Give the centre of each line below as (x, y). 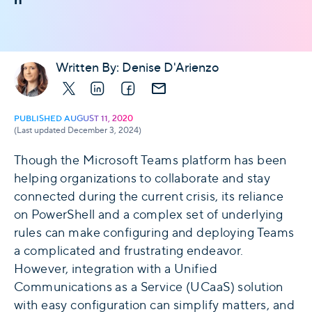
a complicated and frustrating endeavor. (129, 251)
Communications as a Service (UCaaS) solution (149, 287)
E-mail (170, 88)
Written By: (89, 68)
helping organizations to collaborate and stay (142, 178)
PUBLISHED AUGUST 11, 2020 (73, 118)
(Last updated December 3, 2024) (78, 130)
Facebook (150, 88)
